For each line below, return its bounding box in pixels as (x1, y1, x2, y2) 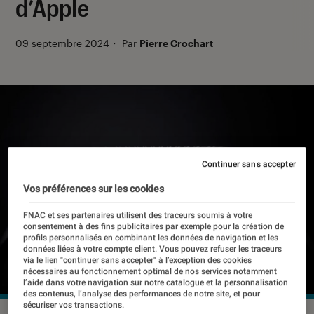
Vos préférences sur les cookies (23, 182, 165, 194)
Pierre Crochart (139, 37, 213, 50)
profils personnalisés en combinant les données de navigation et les (23, 232, 279, 243)
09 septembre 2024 (15, 37, 109, 50)
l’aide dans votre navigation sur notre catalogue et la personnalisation (23, 277, 289, 287)
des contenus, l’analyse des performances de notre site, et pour (23, 288, 261, 299)
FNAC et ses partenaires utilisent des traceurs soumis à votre (23, 210, 253, 220)
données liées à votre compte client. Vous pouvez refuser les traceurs (23, 243, 282, 254)
